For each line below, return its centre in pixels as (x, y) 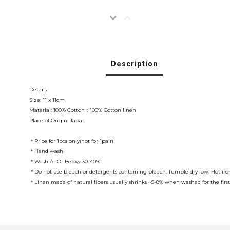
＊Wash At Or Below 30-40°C (65, 161)
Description (135, 64)
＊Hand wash (46, 151)
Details (38, 90)
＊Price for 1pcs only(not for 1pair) (71, 141)
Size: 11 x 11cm (47, 100)
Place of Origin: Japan (57, 120)
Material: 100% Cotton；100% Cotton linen (83, 110)
